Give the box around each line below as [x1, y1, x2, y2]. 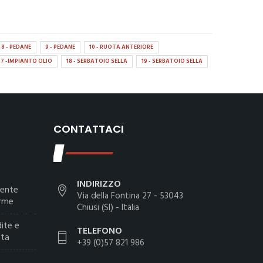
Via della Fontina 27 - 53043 [77, 188, 183, 203]
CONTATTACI [53, 121, 124, 136]
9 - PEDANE [45, 42, 75, 52]
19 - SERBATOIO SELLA [141, 56, 203, 66]
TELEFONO [77, 223, 122, 239]
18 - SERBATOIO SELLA [66, 56, 127, 66]
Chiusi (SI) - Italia [77, 200, 139, 215]
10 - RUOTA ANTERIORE [89, 42, 153, 52]
